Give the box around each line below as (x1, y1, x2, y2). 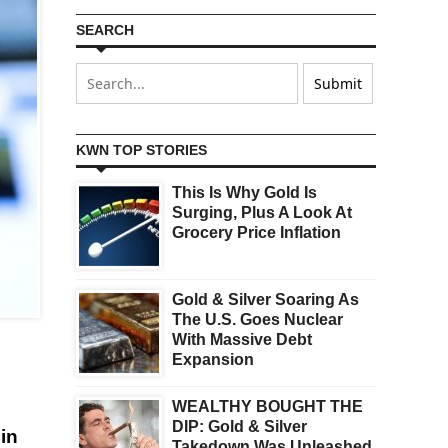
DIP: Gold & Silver (172, 418, 307, 436)
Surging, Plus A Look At (172, 204, 352, 222)
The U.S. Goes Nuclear (172, 311, 343, 329)
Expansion (172, 351, 254, 369)
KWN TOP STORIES (76, 142, 207, 159)
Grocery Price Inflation (172, 224, 341, 242)
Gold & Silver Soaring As (172, 291, 359, 309)
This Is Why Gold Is (172, 184, 317, 202)
